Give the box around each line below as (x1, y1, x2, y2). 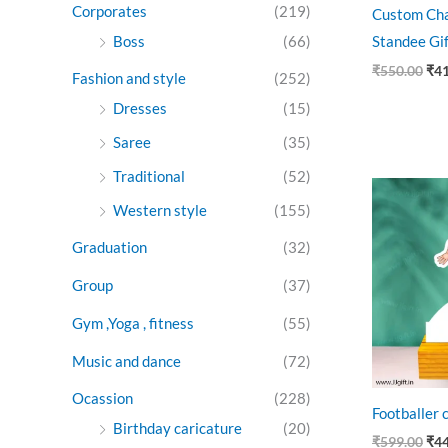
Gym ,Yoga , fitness (72, 313, 194, 332)
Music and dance (72, 351, 181, 370)
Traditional (113, 166, 185, 185)
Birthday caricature (113, 419, 242, 438)
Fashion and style (72, 69, 186, 88)
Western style (113, 200, 207, 219)
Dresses (113, 99, 167, 118)
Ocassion (72, 389, 133, 408)
